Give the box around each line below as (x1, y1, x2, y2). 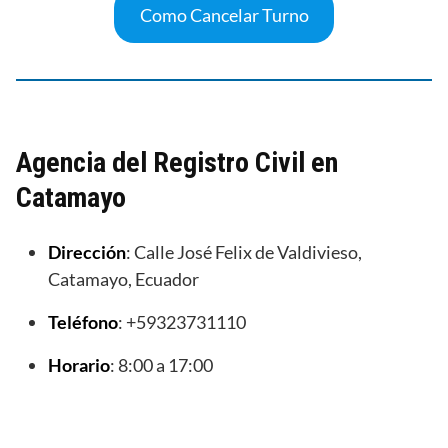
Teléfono (48, 310, 118, 333)
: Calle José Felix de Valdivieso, (126, 240, 362, 263)
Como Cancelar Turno (139, 3, 309, 26)
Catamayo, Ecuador (48, 267, 199, 290)
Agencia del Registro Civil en (16, 145, 338, 179)
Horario (48, 353, 110, 376)
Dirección (48, 240, 126, 263)
